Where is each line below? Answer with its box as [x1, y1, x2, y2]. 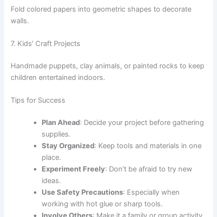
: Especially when [123, 188, 180, 197]
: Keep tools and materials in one [94, 141, 202, 151]
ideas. [42, 176, 62, 186]
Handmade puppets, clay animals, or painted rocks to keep [11, 61, 205, 70]
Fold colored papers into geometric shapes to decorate [11, 4, 192, 14]
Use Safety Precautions [42, 188, 124, 197]
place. [42, 153, 62, 162]
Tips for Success [11, 96, 66, 105]
